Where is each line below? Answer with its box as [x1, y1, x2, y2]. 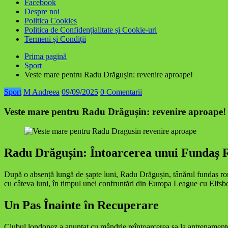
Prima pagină [24, 52, 67, 61]
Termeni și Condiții [24, 35, 86, 43]
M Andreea [23, 88, 60, 96]
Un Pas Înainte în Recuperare [4, 198, 159, 212]
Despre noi [24, 7, 60, 16]
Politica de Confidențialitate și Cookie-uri [24, 25, 157, 34]
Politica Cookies [24, 16, 77, 25]
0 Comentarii [100, 88, 142, 96]
